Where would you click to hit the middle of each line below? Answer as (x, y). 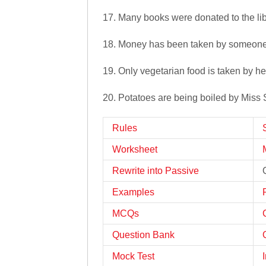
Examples (133, 192)
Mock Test (133, 256)
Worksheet (135, 149)
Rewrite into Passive (156, 171)
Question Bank (143, 235)
